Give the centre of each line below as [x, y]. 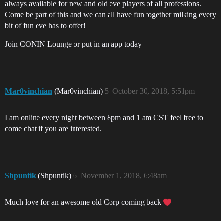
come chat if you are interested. [53, 129]
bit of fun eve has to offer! [45, 26]
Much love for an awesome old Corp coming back [84, 202]
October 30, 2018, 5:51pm [154, 91]
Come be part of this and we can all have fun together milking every [110, 15]
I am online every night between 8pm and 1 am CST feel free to [104, 118]
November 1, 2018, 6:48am [124, 176]
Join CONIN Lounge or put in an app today [73, 44]
